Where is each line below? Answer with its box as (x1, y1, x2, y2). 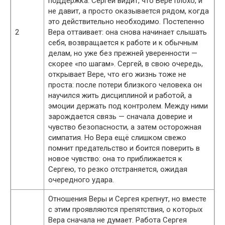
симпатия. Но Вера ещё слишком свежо (48, 133, 186, 142)
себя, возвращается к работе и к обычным (48, 38, 198, 47)
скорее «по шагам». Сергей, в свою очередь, (48, 59, 203, 68)
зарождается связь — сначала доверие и (48, 112, 192, 121)
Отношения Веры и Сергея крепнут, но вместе (48, 194, 206, 203)
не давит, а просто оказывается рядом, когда (48, 7, 209, 16)
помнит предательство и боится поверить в (48, 144, 200, 153)
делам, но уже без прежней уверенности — (48, 49, 197, 58)
